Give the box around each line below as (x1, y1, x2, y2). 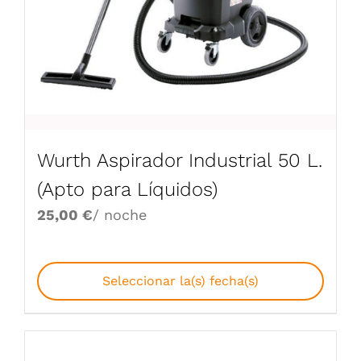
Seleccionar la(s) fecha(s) (102, 273, 259, 289)
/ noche (93, 206, 147, 224)
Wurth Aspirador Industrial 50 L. (37, 149, 322, 172)
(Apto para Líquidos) (37, 178, 218, 201)
